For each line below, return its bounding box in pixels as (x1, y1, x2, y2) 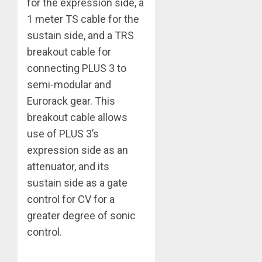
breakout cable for (27, 45, 111, 58)
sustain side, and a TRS (27, 29, 134, 42)
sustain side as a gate (27, 176, 127, 189)
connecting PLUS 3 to (27, 61, 126, 74)
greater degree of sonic (27, 209, 136, 222)
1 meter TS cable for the (27, 12, 139, 25)
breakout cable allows (27, 111, 127, 123)
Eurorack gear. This (27, 94, 115, 107)
